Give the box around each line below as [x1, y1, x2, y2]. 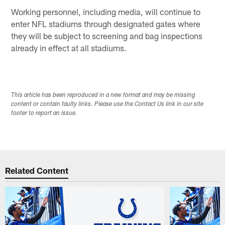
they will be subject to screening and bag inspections [11, 30, 203, 41]
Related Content [5, 165, 69, 175]
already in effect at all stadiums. [11, 42, 127, 53]
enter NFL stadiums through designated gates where [11, 18, 201, 29]
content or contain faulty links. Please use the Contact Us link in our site [11, 101, 204, 108]
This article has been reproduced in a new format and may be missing [11, 92, 196, 99]
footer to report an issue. [11, 110, 78, 117]
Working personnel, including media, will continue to [11, 6, 201, 17]
